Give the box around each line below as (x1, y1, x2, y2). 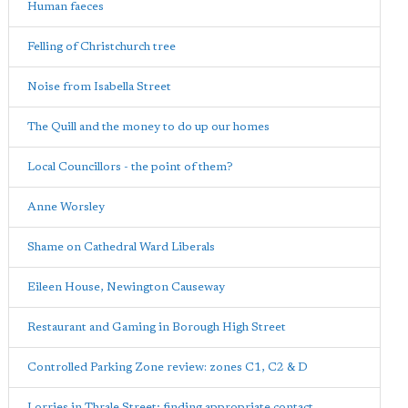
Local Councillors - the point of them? (27, 161, 233, 173)
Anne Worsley (27, 201, 105, 213)
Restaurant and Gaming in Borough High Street (27, 321, 286, 333)
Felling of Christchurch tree (27, 41, 176, 53)
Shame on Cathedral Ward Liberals (27, 241, 215, 253)
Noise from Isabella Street (27, 81, 171, 93)
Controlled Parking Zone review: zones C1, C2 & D (27, 362, 308, 373)
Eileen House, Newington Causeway (27, 281, 225, 293)
